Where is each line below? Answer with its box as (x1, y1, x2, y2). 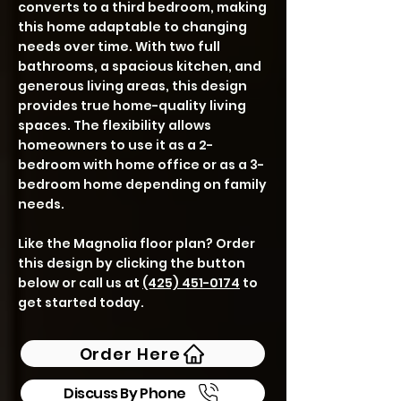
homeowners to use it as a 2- (18, 136, 213, 154)
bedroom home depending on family (18, 175, 267, 193)
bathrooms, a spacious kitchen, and (18, 57, 261, 75)
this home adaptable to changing (18, 18, 247, 36)
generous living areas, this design (18, 77, 247, 95)
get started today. (18, 294, 144, 311)
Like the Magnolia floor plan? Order (18, 235, 255, 252)
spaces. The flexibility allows (18, 116, 211, 134)
